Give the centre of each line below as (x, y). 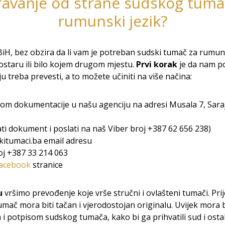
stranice (47, 165)
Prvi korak (157, 64)
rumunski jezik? (113, 21)
